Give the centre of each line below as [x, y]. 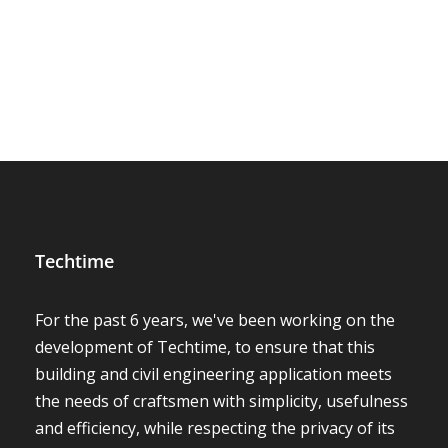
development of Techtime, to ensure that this [205, 125]
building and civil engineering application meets [213, 152]
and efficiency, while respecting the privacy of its [215, 206]
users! [57, 233]
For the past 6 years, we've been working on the [215, 98]
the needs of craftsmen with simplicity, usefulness [221, 179]
